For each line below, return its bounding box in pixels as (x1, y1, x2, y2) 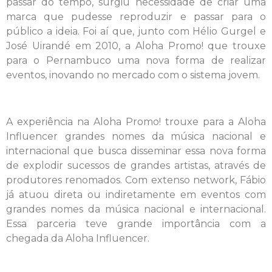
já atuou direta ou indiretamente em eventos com (6, 189, 266, 201)
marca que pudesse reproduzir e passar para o (6, 11, 266, 23)
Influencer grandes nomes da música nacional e (6, 131, 266, 143)
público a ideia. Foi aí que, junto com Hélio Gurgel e (6, 25, 266, 38)
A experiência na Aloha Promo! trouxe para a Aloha (6, 116, 266, 128)
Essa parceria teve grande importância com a (6, 218, 266, 230)
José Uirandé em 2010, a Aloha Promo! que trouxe (6, 40, 266, 52)
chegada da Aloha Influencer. (6, 233, 149, 245)
